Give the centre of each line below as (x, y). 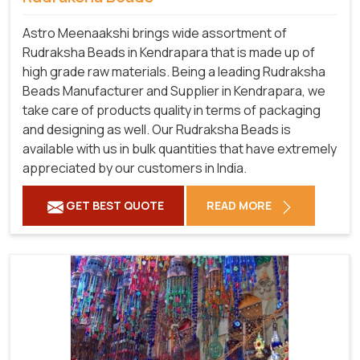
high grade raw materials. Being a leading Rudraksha (174, 72)
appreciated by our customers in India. (135, 168)
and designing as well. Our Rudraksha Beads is (157, 130)
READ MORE (240, 206)
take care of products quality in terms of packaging (172, 110)
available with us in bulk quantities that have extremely (180, 149)
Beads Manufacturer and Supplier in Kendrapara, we (174, 91)
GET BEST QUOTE (114, 206)
